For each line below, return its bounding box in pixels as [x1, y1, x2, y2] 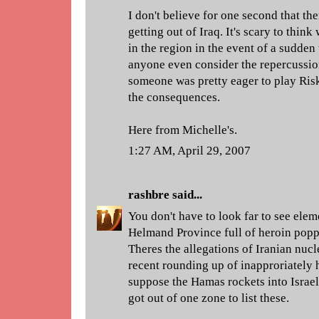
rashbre [128, 188, 169, 202]
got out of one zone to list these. [128, 291, 289, 305]
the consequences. [128, 90, 220, 104]
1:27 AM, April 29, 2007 [128, 144, 251, 157]
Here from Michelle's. [128, 122, 237, 137]
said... [169, 188, 202, 202]
